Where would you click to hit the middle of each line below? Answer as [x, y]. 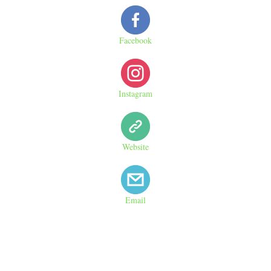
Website [135, 147]
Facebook [135, 41]
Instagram [135, 94]
